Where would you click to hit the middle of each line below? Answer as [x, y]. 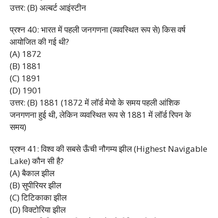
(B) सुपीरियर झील [36, 185]
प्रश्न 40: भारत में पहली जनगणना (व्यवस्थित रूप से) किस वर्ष [98, 29]
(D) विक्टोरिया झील [38, 209]
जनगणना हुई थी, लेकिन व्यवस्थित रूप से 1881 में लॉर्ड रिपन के [100, 114]
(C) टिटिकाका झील [38, 197]
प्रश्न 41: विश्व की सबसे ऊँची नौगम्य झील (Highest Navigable [109, 148]
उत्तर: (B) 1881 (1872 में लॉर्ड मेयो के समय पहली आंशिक [95, 102]
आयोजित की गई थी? [39, 41]
